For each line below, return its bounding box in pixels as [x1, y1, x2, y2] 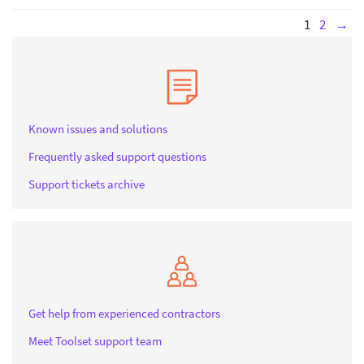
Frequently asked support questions [28, 149, 206, 165]
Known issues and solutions [28, 121, 167, 137]
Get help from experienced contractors [28, 305, 220, 322]
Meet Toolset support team [28, 333, 162, 349]
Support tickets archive [28, 176, 145, 193]
